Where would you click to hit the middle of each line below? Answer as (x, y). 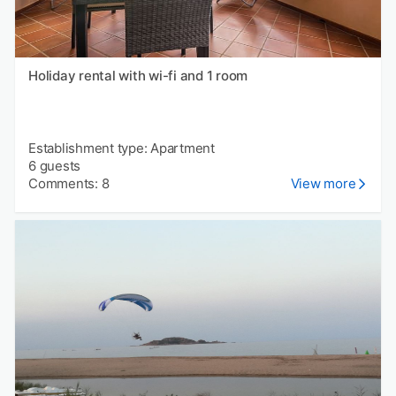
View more (323, 184)
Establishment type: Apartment (122, 148)
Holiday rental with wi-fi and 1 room (138, 76)
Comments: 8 (69, 184)
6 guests (54, 166)
